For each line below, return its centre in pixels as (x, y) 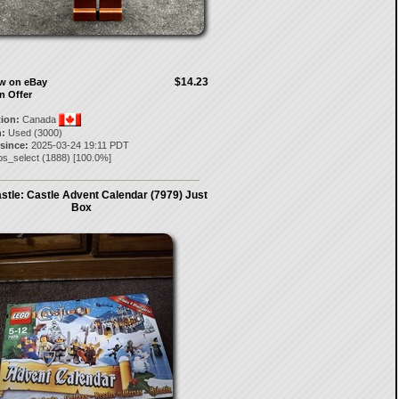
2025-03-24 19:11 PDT (78, 145)
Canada (39, 119)
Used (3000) (33, 133)
